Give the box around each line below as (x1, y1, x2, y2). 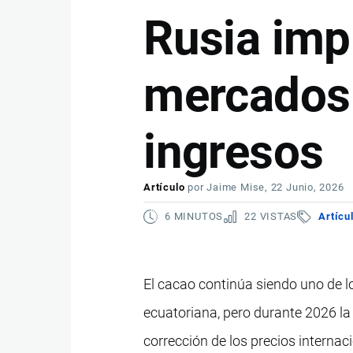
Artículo (143, 181, 185, 193)
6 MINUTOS (165, 210, 224, 222)
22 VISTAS (244, 210, 298, 222)
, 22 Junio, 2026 (265, 181, 344, 193)
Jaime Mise (206, 181, 266, 193)
